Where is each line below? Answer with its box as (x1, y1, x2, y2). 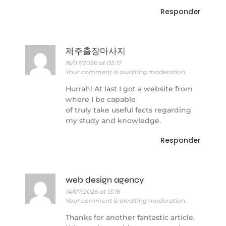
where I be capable (66, 95, 136, 104)
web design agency (66, 174, 144, 185)
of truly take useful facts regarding (66, 105, 191, 115)
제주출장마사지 (66, 46, 126, 57)
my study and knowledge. (66, 116, 161, 126)
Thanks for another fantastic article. (66, 213, 195, 222)
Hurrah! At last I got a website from (66, 84, 193, 94)
